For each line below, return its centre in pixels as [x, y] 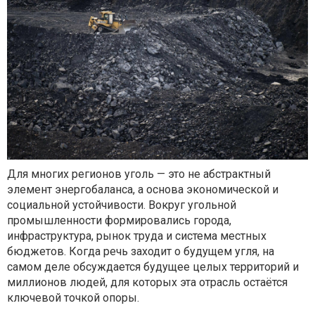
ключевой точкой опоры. [73, 298]
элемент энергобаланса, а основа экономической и [143, 190]
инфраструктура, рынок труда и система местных [137, 236]
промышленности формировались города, [119, 221]
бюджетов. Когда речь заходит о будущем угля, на [141, 252]
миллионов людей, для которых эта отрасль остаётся [147, 283]
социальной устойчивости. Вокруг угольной [122, 205]
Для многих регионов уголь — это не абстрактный [139, 174]
